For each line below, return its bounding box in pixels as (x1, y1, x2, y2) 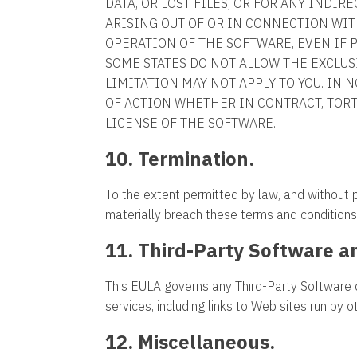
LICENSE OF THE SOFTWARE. (105, 115, 276, 131)
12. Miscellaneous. (105, 329, 275, 355)
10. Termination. (105, 146, 254, 171)
